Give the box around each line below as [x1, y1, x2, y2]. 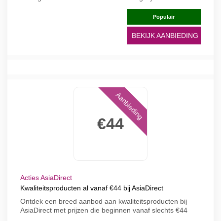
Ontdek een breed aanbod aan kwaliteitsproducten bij [20, 197, 187, 205]
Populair [153, 14, 175, 20]
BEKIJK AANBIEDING [132, 32, 198, 39]
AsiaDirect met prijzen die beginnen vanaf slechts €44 [20, 206, 187, 214]
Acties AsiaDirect [20, 174, 72, 182]
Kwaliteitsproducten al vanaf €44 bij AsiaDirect [20, 184, 163, 192]
